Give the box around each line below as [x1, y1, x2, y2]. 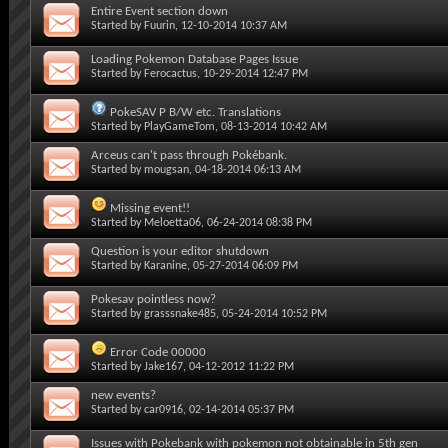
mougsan [144, 163, 189, 176]
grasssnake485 [144, 307, 216, 320]
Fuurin [144, 19, 175, 32]
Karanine [144, 259, 187, 272]
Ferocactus [144, 67, 197, 80]
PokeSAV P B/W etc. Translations [110, 105, 281, 119]
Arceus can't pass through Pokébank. [91, 148, 287, 162]
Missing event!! [110, 201, 190, 215]
